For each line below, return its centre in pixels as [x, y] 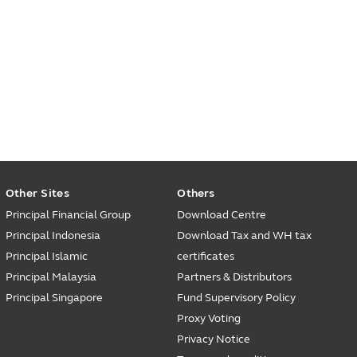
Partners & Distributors [235, 277]
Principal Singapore [54, 298]
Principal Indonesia [53, 235]
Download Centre [222, 215]
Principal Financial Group [68, 215]
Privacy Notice [214, 339]
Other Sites [37, 193]
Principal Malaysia [51, 277]
